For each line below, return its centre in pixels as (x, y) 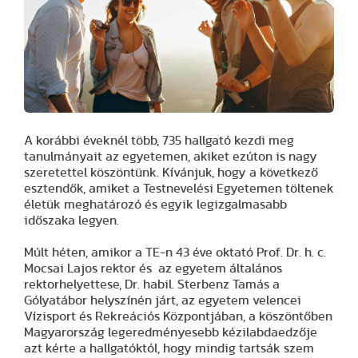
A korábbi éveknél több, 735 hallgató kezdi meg (159, 141)
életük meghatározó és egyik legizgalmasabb (155, 205)
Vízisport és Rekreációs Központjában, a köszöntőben (178, 317)
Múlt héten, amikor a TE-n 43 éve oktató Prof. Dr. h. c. (175, 253)
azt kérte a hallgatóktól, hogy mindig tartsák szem (169, 349)
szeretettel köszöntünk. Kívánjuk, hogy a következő (171, 173)
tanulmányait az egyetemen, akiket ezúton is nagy (171, 157)
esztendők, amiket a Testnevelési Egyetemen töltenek (179, 189)
